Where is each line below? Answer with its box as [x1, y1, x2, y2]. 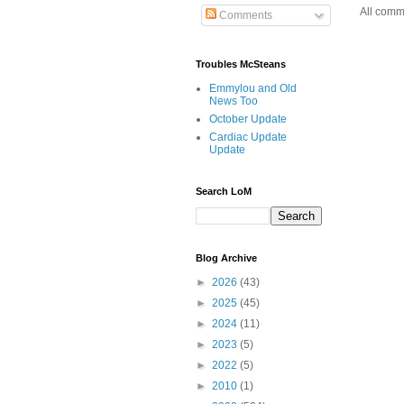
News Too [209, 95, 258, 108]
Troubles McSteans [196, 59, 286, 70]
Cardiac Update [209, 131, 287, 144]
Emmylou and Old [209, 82, 297, 96]
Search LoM [196, 186, 252, 197]
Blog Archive [196, 252, 257, 264]
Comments [216, 9, 272, 23]
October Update [209, 113, 287, 126]
